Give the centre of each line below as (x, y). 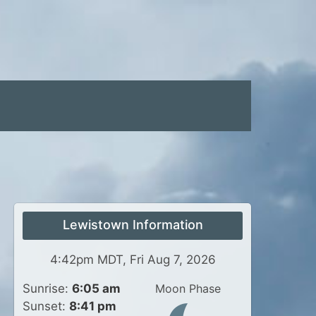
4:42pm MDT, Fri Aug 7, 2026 (133, 260)
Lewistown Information (133, 225)
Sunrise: (47, 288)
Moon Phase (188, 288)
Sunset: (46, 306)
